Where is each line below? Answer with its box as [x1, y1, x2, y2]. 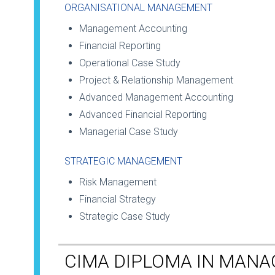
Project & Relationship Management [79, 74, 233, 87]
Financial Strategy [79, 193, 156, 206]
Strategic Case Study [79, 211, 170, 223]
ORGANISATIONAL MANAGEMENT [64, 2, 212, 14]
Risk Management [79, 176, 157, 188]
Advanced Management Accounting [79, 91, 233, 104]
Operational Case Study [79, 57, 180, 69]
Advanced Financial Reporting [79, 109, 207, 121]
